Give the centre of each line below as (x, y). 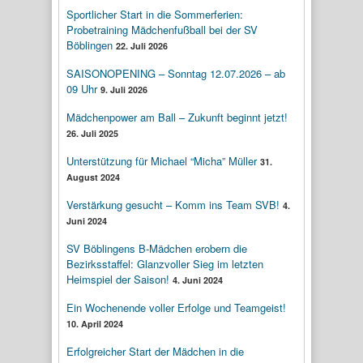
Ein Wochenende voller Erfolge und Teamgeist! (176, 307)
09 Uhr (82, 88)
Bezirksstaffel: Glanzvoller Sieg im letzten (165, 263)
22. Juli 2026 (142, 45)
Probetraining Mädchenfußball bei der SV (162, 29)
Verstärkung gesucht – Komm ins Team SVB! (173, 204)
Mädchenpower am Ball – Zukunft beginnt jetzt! (177, 117)
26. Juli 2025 (92, 133)
